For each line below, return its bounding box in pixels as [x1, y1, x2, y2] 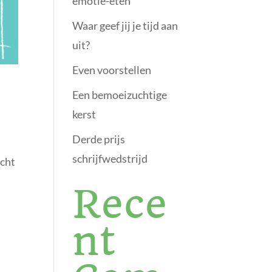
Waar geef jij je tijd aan [72, 19, 178, 32]
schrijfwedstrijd [72, 152, 148, 165]
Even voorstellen [72, 63, 152, 76]
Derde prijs [72, 132, 126, 146]
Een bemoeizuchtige [72, 88, 168, 101]
